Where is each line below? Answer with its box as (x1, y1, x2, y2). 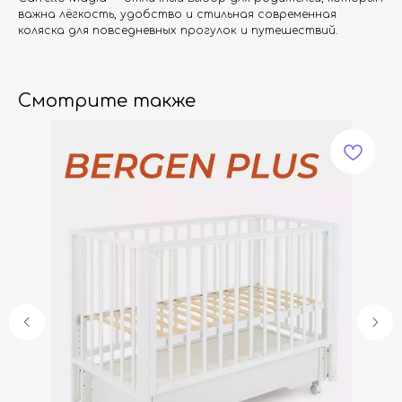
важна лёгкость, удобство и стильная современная (18, 8, 336, 21)
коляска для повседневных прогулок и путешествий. (18, 24, 337, 37)
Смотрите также (18, 91, 196, 111)
